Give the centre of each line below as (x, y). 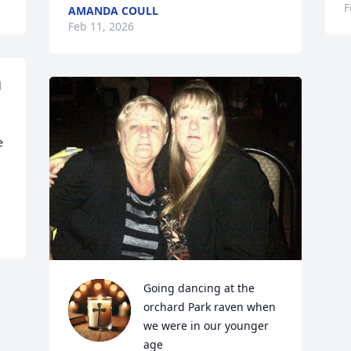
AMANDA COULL (114, 11)
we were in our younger (206, 325)
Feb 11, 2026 (101, 26)
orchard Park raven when (210, 306)
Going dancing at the (199, 288)
